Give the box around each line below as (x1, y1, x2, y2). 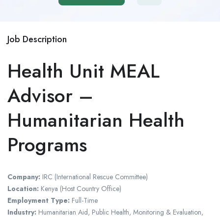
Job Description (7, 33, 67, 46)
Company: (7, 172, 40, 182)
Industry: (7, 207, 36, 218)
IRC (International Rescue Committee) (40, 172, 148, 182)
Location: (7, 184, 39, 194)
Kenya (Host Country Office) (39, 184, 121, 194)
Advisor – (7, 82, 93, 110)
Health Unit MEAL (7, 57, 160, 85)
